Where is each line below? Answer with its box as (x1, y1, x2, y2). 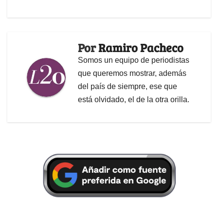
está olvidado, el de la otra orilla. (78, 95, 189, 104)
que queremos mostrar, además (78, 69, 186, 78)
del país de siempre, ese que (78, 82, 177, 91)
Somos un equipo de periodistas (78, 56, 189, 65)
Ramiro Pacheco (98, 39, 183, 56)
